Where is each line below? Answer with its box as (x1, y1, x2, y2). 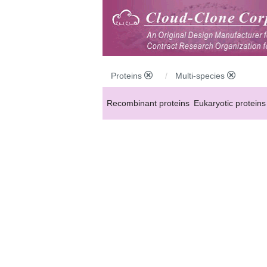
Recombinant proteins (107, 98, 190, 108)
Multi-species (175, 70, 227, 80)
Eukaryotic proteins (194, 98, 266, 108)
